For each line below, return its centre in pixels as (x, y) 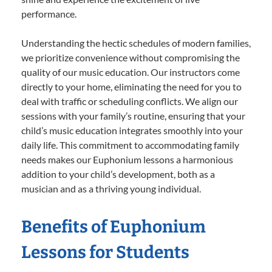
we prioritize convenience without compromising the (131, 57)
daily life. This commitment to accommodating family (130, 144)
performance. (49, 13)
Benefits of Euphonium (114, 226)
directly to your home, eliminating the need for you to (131, 86)
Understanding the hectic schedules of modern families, (136, 42)
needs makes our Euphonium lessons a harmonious (127, 159)
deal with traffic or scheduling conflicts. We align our (130, 101)
